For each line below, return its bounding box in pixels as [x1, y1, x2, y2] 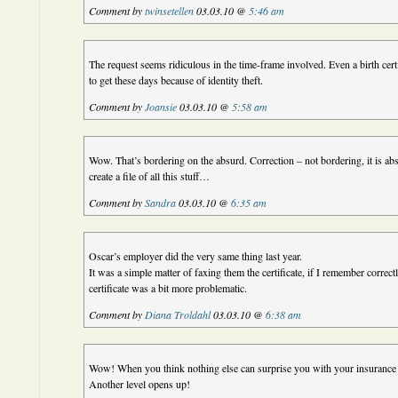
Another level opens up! [89, 377, 191, 391]
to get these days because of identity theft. [89, 73, 264, 87]
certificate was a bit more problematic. [89, 281, 248, 295]
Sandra [145, 195, 177, 210]
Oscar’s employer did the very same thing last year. [89, 249, 303, 263]
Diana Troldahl [145, 307, 211, 322]
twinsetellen [145, 4, 195, 18]
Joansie [145, 99, 178, 114]
